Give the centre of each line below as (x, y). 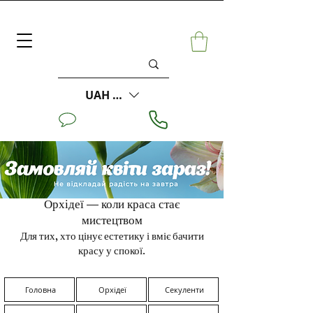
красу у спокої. (112, 252)
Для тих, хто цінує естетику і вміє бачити (112, 238)
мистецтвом (112, 222)
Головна (41, 289)
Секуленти (184, 289)
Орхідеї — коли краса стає (112, 206)
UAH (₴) (106, 95)
